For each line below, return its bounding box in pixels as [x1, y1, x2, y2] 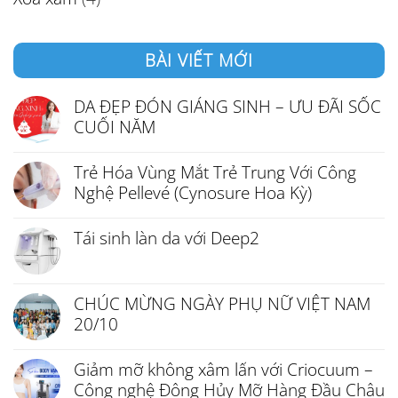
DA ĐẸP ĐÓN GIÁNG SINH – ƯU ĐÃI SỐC [74, 93, 381, 118]
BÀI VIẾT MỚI [144, 47, 254, 72]
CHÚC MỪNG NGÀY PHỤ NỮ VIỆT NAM [74, 291, 370, 315]
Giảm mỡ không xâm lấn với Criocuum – [74, 356, 373, 381]
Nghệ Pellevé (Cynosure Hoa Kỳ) [74, 179, 312, 204]
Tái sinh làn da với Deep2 [74, 225, 259, 250]
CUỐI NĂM [74, 114, 155, 139]
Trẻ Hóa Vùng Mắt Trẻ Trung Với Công [74, 159, 356, 184]
